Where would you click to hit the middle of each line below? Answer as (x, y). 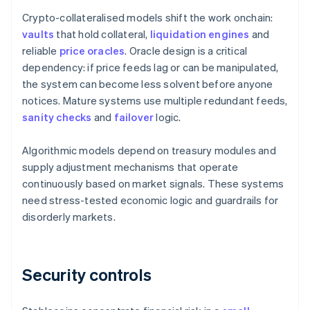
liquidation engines (200, 34)
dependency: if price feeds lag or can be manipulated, (151, 67)
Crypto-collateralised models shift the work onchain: (148, 18)
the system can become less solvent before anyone (148, 84)
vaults (38, 34)
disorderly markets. (69, 217)
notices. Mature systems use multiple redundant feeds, (155, 101)
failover (134, 117)
